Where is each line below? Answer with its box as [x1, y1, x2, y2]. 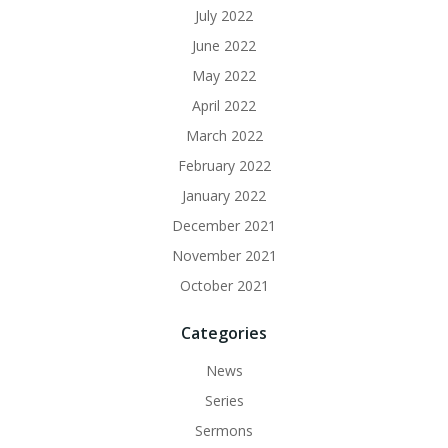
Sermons [195, 421, 253, 440]
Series [204, 391, 244, 410]
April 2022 [192, 96, 256, 115]
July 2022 [195, 6, 253, 25]
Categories [181, 322, 267, 344]
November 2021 [171, 246, 277, 265]
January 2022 [182, 186, 266, 205]
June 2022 [192, 36, 256, 55]
